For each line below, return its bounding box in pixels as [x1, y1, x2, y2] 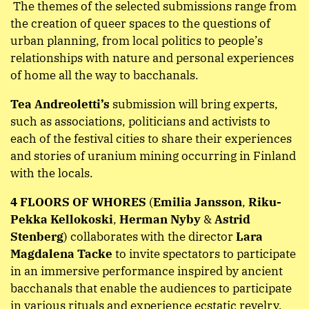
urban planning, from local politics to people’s [10, 33, 263, 49]
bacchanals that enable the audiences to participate [10, 281, 292, 297]
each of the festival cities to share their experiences [10, 131, 292, 147]
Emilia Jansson [153, 195, 242, 210]
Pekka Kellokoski [10, 212, 113, 228]
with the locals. [10, 166, 93, 181]
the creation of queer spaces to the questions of [10, 16, 270, 32]
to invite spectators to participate [115, 246, 296, 262]
